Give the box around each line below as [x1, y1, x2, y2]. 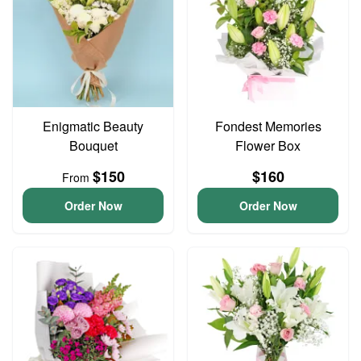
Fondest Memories [214, 117, 322, 135]
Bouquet [68, 136, 118, 155]
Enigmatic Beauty [43, 117, 143, 135]
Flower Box [235, 136, 301, 155]
